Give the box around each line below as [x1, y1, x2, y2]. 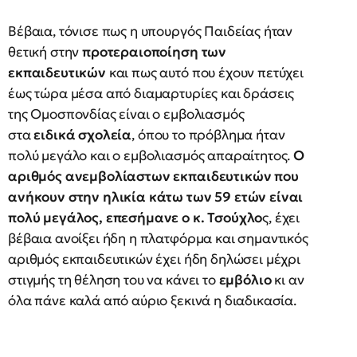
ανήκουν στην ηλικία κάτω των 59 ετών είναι [8, 188, 304, 206]
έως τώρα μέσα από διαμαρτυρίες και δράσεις [8, 84, 295, 102]
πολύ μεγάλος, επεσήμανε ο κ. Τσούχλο [8, 209, 263, 226]
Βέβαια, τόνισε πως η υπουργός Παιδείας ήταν [8, 22, 293, 40]
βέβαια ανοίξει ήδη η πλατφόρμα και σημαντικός [8, 229, 308, 247]
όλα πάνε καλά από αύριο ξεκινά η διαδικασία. [8, 292, 296, 309]
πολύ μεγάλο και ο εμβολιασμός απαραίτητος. [8, 147, 294, 164]
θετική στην [8, 43, 83, 61]
